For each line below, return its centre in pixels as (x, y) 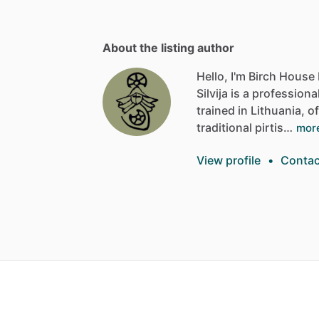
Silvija (212, 93)
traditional (224, 127)
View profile (229, 160)
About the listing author (168, 47)
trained (216, 110)
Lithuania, (278, 110)
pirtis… (274, 127)
